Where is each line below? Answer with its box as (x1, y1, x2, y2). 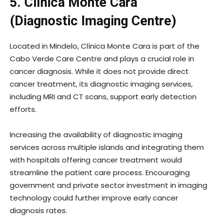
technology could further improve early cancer (10, 193, 178, 203)
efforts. (10, 104, 36, 115)
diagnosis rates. (10, 205, 67, 216)
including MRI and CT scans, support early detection (10, 91, 197, 102)
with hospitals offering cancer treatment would (10, 155, 182, 165)
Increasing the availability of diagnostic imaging (10, 129, 182, 140)
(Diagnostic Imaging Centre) (10, 13, 176, 29)
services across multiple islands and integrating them (10, 142, 204, 153)
